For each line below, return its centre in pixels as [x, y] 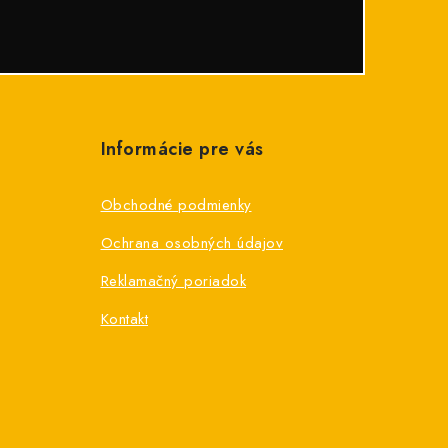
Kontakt [124, 319]
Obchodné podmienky [176, 205]
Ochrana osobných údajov [191, 243]
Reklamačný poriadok [173, 281]
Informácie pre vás [182, 149]
